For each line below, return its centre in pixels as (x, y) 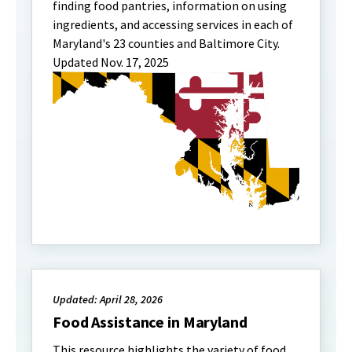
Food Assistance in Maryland (150, 322)
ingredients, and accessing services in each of (173, 24)
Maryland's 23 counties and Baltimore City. (166, 43)
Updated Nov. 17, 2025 (111, 62)
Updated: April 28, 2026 (108, 300)
